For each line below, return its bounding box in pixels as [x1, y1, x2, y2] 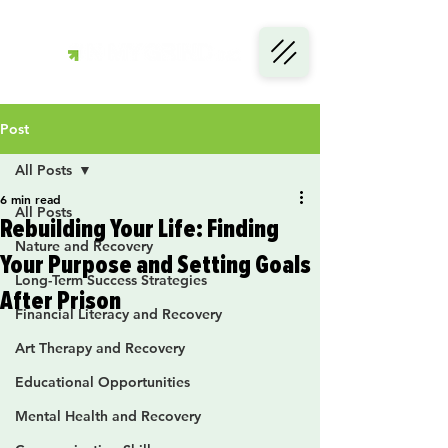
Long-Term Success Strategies [15, 271, 207, 289]
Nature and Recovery [15, 237, 153, 255]
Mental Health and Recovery [15, 407, 201, 425]
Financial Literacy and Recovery [15, 305, 222, 323]
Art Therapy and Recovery [15, 339, 185, 357]
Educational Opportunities [15, 373, 190, 391]
